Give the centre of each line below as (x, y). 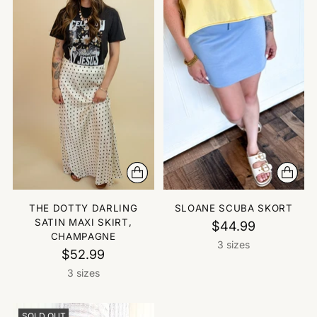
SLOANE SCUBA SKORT (234, 208)
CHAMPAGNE (83, 237)
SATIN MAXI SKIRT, (83, 223)
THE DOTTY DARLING (83, 208)
